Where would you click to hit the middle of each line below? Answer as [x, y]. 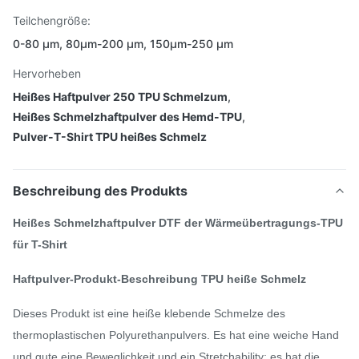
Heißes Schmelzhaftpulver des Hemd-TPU [127, 117]
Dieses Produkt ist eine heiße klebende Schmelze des [149, 313]
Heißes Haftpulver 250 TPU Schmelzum [120, 97]
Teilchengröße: [52, 20]
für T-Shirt [40, 244]
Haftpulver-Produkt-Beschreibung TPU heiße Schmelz [159, 279]
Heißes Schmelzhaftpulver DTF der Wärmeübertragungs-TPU [178, 223]
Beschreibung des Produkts [100, 191]
